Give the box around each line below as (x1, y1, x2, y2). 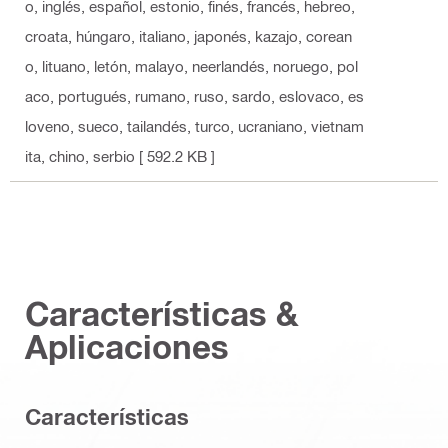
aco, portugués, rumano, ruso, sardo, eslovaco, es (25, 87, 364, 106)
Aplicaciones (25, 327, 229, 367)
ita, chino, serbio (25, 147, 135, 166)
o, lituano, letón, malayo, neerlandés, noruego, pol (25, 57, 358, 76)
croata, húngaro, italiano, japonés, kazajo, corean (25, 27, 352, 46)
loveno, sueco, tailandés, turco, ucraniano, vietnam (25, 117, 364, 136)
